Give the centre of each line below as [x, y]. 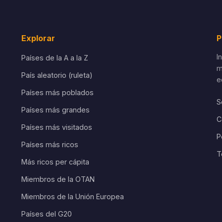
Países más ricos [50, 144]
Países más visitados [56, 127]
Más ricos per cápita [55, 162]
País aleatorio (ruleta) [57, 75]
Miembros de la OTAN [58, 179]
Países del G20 [46, 214]
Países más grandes [55, 110]
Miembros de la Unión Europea [72, 196]
